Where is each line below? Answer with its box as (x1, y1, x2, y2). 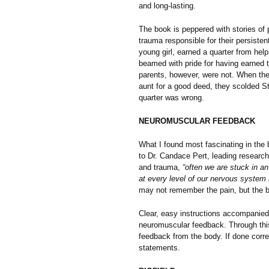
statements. (139, 243, 180, 252)
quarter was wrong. (139, 92, 204, 102)
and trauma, (139, 162, 183, 172)
